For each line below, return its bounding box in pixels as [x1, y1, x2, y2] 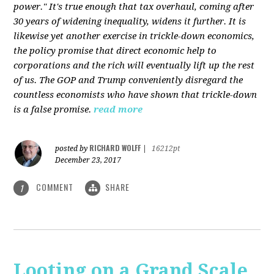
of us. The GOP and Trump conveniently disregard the [13, 74, 243, 86]
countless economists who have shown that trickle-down [13, 89, 257, 100]
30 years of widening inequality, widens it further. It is [13, 15, 246, 27]
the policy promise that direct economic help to [13, 45, 217, 56]
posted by [55, 144, 90, 153]
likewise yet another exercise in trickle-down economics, [13, 30, 255, 42]
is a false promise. [13, 103, 92, 115]
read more [94, 103, 143, 115]
